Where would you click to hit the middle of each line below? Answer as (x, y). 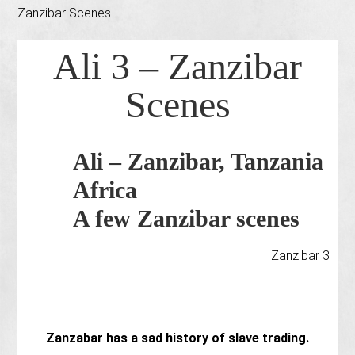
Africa (105, 190)
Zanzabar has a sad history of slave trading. (177, 338)
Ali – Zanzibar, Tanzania (198, 161)
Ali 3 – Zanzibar (177, 66)
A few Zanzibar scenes (187, 218)
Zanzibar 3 (300, 256)
